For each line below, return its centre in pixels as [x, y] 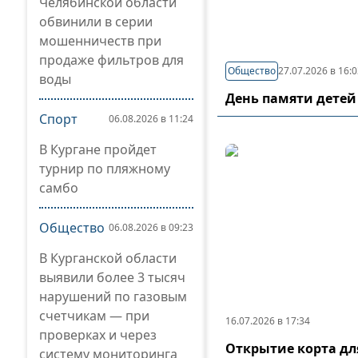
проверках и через [98, 335]
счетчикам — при [94, 316]
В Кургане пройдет [98, 149]
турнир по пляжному [105, 169]
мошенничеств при [100, 41]
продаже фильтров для [111, 60]
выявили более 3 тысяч [112, 277]
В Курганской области [108, 258]
